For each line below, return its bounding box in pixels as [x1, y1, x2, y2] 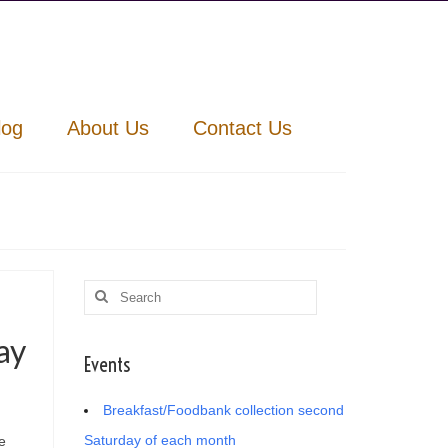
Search [82, 280, 130, 297]
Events [83, 351, 130, 377]
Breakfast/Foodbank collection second [102, 401, 344, 418]
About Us [66, 116, 149, 139]
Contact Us [192, 116, 292, 139]
